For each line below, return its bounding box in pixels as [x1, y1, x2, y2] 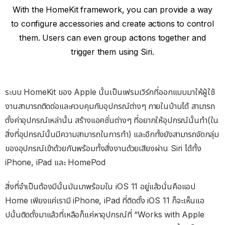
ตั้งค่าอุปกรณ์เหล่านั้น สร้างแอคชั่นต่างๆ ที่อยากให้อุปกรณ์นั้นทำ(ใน [5, 115, 219, 125]
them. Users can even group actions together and [19, 32, 206, 43]
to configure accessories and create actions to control [11, 18, 214, 29]
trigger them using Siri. [70, 46, 155, 57]
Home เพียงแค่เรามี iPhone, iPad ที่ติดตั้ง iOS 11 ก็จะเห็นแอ [5, 195, 204, 205]
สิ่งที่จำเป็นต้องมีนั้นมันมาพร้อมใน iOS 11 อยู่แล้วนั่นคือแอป [5, 181, 196, 191]
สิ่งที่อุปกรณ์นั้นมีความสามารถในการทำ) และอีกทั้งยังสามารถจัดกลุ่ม [5, 129, 219, 139]
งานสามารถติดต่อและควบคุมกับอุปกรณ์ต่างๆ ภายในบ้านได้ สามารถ [5, 100, 215, 111]
